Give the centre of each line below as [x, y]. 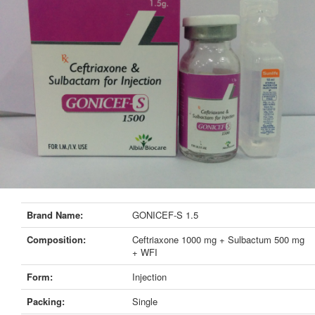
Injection [149, 277]
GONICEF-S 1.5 [165, 215]
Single [145, 301]
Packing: [46, 301]
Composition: [56, 239]
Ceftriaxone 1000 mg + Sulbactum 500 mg [218, 239]
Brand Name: [55, 215]
